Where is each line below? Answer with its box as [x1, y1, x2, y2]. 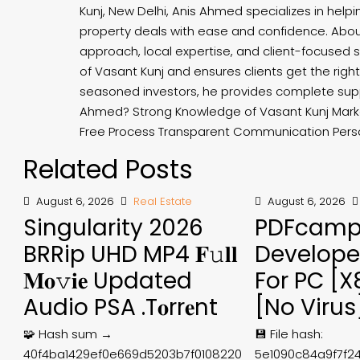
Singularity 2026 [23, 212, 203, 243]
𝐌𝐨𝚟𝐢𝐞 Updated [23, 265, 192, 297]
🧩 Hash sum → [23, 325, 112, 342]
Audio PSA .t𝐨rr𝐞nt [23, 292, 218, 323]
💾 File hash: [255, 325, 324, 342]
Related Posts [23, 151, 193, 187]
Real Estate [133, 194, 192, 209]
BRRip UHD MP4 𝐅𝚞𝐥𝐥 [23, 239, 238, 270]
